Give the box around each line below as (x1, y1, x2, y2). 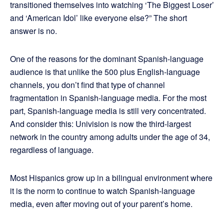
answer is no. (10, 25, 57, 37)
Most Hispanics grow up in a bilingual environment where (10, 172, 212, 184)
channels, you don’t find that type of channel (10, 79, 165, 91)
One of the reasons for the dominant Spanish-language (10, 53, 203, 65)
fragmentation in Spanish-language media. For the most (10, 92, 206, 104)
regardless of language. (10, 144, 93, 156)
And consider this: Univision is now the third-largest (10, 118, 191, 130)
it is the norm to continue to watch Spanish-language (10, 185, 195, 197)
